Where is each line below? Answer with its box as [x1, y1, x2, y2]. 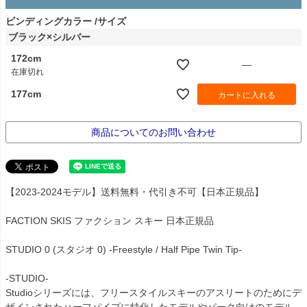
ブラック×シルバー [8, 31, 90, 42]
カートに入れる [218, 90, 275, 100]
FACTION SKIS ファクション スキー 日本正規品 [5, 214, 214, 226]
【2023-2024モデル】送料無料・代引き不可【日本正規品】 [5, 186, 264, 197]
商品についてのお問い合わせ [91, 126, 216, 138]
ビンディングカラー [5, 15, 92, 27]
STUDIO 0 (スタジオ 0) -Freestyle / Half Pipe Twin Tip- [5, 243, 242, 255]
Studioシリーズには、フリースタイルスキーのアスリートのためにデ [5, 286, 302, 298]
